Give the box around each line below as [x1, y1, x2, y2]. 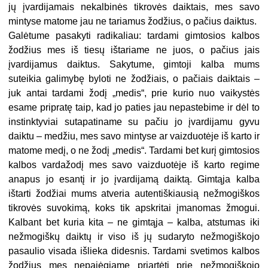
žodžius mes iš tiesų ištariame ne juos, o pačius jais [8, 45, 260, 56]
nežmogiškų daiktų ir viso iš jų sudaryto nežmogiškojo [8, 232, 260, 242]
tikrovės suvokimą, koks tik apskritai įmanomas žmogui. [8, 203, 260, 214]
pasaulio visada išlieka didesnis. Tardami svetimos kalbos [8, 246, 260, 257]
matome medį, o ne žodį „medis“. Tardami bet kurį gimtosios [8, 145, 260, 156]
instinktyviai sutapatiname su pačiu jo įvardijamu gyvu [8, 117, 260, 127]
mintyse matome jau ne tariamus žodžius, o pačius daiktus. [8, 16, 257, 27]
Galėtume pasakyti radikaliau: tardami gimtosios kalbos [8, 31, 260, 41]
